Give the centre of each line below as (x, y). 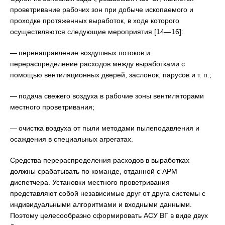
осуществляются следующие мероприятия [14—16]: (97, 32)
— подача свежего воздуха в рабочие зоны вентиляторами (107, 96)
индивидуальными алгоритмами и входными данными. (101, 205)
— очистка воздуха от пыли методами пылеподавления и (105, 128)
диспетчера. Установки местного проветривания (90, 183)
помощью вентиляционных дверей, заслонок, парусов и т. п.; (111, 75)
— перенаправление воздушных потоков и (80, 53)
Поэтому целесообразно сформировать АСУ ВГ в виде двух (109, 216)
